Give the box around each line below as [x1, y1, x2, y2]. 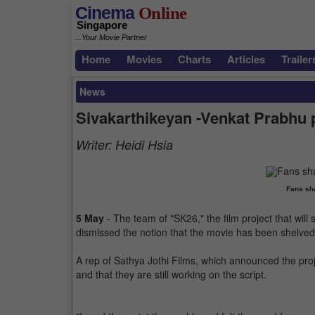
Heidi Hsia [115, 136, 173, 153]
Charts [178, 51, 211, 67]
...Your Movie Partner [75, 33, 147, 42]
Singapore [77, 19, 127, 32]
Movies [127, 51, 162, 67]
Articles [227, 51, 265, 67]
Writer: [76, 136, 115, 153]
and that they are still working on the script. [76, 267, 266, 281]
